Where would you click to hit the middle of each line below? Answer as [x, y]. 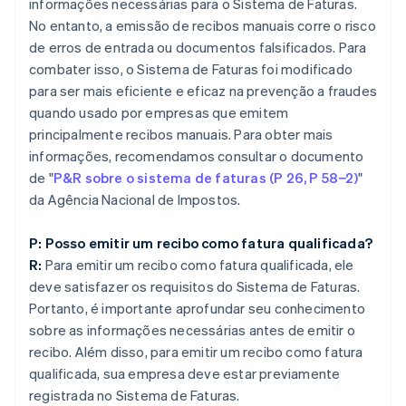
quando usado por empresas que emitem [159, 113]
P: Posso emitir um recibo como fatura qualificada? [201, 243]
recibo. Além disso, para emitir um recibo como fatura [196, 352]
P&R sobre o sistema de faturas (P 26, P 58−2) [205, 178]
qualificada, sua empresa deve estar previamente [185, 374]
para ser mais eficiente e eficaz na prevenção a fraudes [203, 91]
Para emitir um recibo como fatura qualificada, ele [198, 265]
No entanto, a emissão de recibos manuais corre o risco [203, 26]
